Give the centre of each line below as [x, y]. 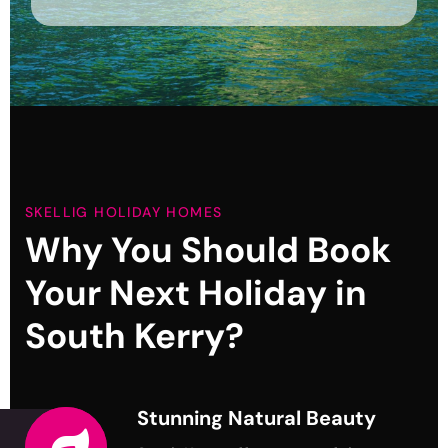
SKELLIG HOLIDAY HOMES [124, 212]
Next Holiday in [234, 293]
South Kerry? [134, 336]
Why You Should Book [208, 250]
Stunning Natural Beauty [256, 418]
